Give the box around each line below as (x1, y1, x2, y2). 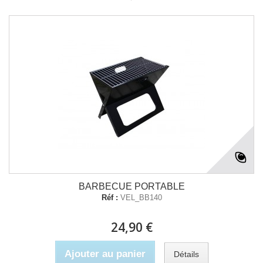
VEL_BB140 (120, 193, 162, 202)
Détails (173, 249, 199, 259)
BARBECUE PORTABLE (78, 181, 185, 191)
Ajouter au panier (64, 248, 146, 259)
